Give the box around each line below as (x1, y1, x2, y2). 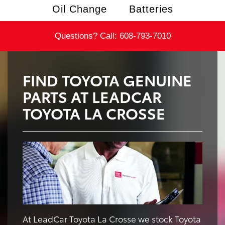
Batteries (129, 3, 173, 15)
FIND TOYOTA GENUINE (23, 68, 192, 90)
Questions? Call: (54, 31, 120, 41)
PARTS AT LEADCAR (23, 85, 162, 107)
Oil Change (52, 3, 107, 15)
